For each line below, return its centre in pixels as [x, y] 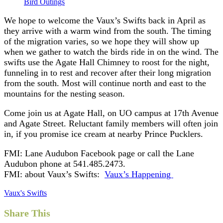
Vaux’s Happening [139, 174]
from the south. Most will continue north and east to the [105, 83]
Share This [27, 213]
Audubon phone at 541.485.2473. [65, 164]
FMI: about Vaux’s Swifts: [54, 174]
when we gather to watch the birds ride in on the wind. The [111, 52]
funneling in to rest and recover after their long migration [108, 72]
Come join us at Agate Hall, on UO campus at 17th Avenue [111, 113]
